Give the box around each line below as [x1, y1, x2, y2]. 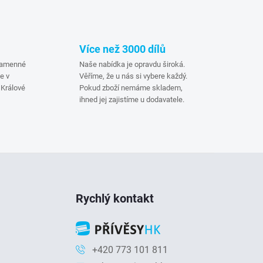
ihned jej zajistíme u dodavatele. [79, 95, 184, 104]
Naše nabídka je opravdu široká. [79, 59, 185, 69]
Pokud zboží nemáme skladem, [79, 83, 183, 92]
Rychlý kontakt [76, 191, 154, 205]
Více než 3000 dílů [79, 42, 166, 55]
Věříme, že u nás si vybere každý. [79, 71, 187, 80]
